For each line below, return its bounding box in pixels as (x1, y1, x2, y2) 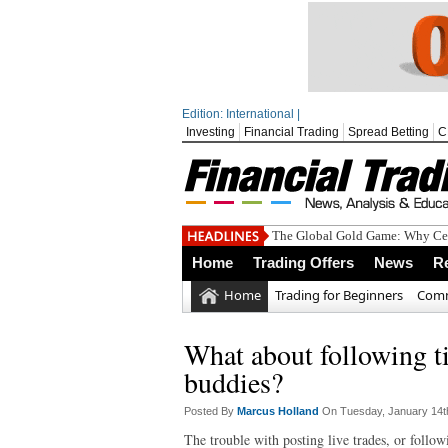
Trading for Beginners (275, 286, 403, 304)
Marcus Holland (237, 405, 322, 417)
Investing (186, 125, 235, 139)
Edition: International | (182, 107, 300, 121)
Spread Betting (348, 125, 429, 139)
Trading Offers (253, 254, 354, 271)
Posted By (184, 405, 237, 417)
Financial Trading (244, 125, 339, 139)
